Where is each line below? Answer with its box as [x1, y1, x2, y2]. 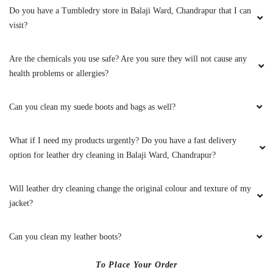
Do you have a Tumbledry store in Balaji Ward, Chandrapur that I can [9, 5, 251, 15]
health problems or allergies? [9, 68, 108, 78]
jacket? [9, 198, 33, 208]
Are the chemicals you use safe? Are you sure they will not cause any [9, 54, 247, 63]
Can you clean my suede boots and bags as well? [9, 102, 175, 112]
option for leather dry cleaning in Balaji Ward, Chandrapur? [9, 150, 218, 160]
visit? [9, 20, 27, 30]
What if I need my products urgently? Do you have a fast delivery [9, 135, 236, 145]
